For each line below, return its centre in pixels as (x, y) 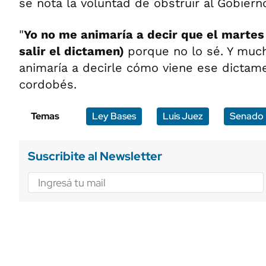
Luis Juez (183, 116)
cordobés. (48, 84)
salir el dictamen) (73, 51)
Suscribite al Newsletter (95, 156)
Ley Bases (114, 116)
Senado (247, 116)
